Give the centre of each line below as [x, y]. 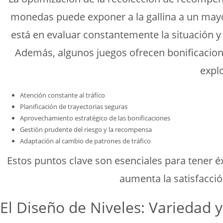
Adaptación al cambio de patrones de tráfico [85, 141]
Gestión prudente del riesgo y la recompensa [86, 130]
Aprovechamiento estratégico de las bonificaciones [95, 118]
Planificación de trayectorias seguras [74, 107]
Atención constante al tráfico [62, 95]
